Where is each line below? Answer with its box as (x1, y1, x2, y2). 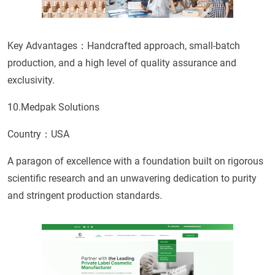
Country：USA (7, 128, 69, 141)
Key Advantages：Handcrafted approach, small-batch (7, 40, 240, 52)
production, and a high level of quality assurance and (7, 57, 236, 69)
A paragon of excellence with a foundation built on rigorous (7, 155, 263, 168)
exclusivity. (7, 74, 55, 87)
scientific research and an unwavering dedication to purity (7, 172, 257, 185)
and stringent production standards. (7, 190, 162, 202)
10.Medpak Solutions (7, 101, 99, 114)
